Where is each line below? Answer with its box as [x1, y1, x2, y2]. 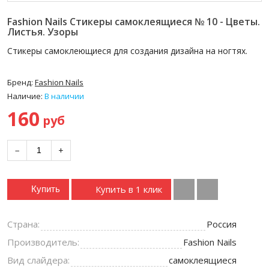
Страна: [7, 217, 40, 230]
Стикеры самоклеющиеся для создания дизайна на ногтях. [7, 45, 247, 56]
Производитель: [7, 235, 79, 248]
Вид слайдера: [7, 253, 70, 266]
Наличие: [7, 90, 43, 101]
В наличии [44, 90, 84, 101]
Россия [206, 217, 237, 230]
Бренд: [7, 76, 35, 88]
